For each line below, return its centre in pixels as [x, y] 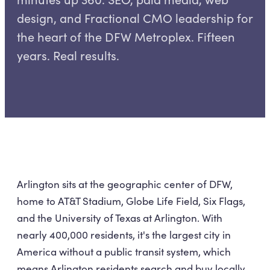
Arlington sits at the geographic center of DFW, [125, 184]
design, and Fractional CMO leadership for [135, 18]
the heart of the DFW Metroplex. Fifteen [126, 36]
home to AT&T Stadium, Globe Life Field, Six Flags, [131, 201]
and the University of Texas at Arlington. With [120, 218]
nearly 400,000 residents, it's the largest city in [124, 235]
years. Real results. [68, 55]
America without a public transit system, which [124, 252]
